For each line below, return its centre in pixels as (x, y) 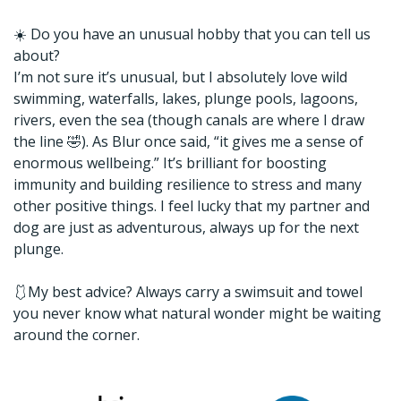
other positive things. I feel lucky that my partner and (192, 206)
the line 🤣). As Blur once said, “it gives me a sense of (188, 141)
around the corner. (77, 335)
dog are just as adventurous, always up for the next (186, 227)
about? (37, 55)
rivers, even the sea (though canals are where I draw (189, 120)
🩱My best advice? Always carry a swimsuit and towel (188, 292)
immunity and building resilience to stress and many (188, 184)
